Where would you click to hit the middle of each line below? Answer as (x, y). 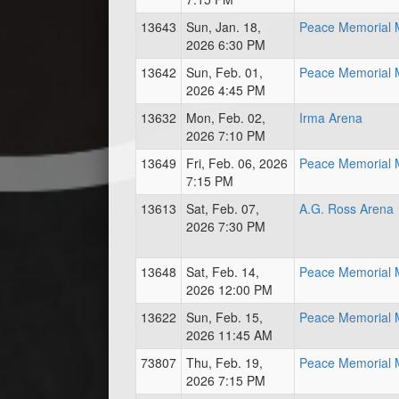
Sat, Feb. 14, (223, 272)
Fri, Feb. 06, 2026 (237, 163)
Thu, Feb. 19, (224, 362)
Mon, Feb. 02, (226, 118)
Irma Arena (331, 118)
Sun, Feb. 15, (224, 317)
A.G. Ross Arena (346, 208)
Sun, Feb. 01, (224, 72)
